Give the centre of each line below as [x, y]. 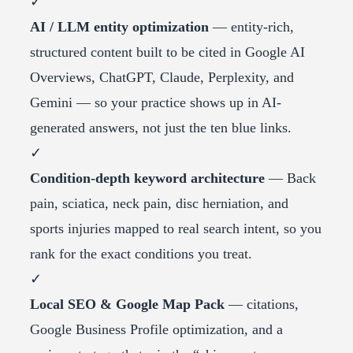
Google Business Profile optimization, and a [156, 330]
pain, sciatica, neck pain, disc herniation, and [159, 204]
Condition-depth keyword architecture [147, 178]
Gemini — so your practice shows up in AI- [156, 103]
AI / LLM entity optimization [119, 27]
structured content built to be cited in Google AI [167, 52]
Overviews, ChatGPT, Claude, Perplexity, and [162, 78]
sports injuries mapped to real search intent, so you [176, 229]
